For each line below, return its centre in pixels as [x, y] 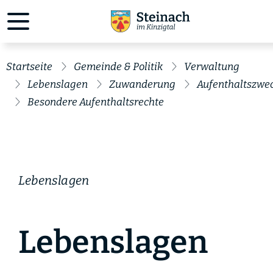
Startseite [29, 67]
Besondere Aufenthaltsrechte [96, 102]
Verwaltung [212, 67]
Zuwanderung [142, 84]
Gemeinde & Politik [118, 67]
